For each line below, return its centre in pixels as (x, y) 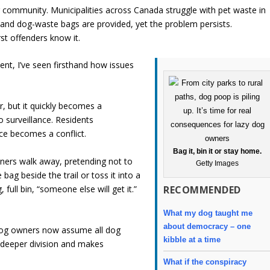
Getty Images (218, 164)
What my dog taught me (208, 213)
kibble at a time (192, 240)
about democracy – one (207, 227)
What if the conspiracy (205, 262)
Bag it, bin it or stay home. (218, 152)
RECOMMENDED (202, 190)
